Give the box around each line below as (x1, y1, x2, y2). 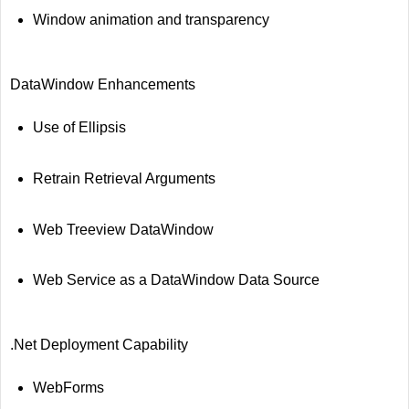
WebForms (32, 380, 104, 396)
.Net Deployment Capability (10, 337, 188, 353)
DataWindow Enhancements (10, 76, 195, 92)
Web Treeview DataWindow (32, 221, 214, 237)
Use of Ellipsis (32, 119, 126, 135)
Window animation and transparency (32, 11, 269, 27)
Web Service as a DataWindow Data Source (32, 272, 320, 288)
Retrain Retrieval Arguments (32, 170, 215, 186)
